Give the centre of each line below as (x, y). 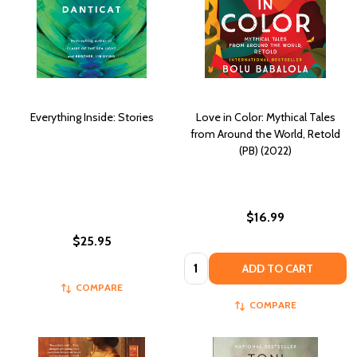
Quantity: (209, 261)
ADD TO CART (278, 268)
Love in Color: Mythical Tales (265, 118)
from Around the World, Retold (265, 134)
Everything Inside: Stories (92, 118)
